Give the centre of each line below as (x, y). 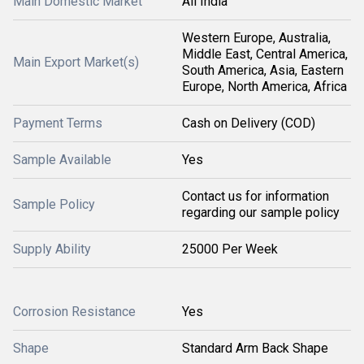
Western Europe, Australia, (256, 38)
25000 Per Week (230, 249)
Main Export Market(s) (76, 63)
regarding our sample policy (261, 213)
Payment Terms (58, 123)
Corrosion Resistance (74, 312)
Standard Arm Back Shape (255, 349)
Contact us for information (256, 197)
